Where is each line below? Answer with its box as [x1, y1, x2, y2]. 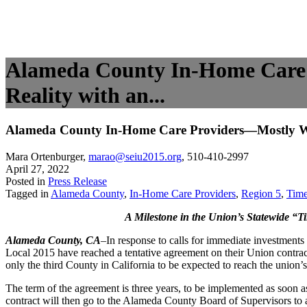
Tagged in [5, 187, 51, 199]
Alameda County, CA [5, 234, 101, 246]
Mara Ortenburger [5, 150, 83, 162]
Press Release [48, 175, 107, 187]
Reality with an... [5, 82, 165, 108]
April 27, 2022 [5, 162, 69, 175]
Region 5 [241, 187, 281, 199]
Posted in [5, 175, 48, 187]
